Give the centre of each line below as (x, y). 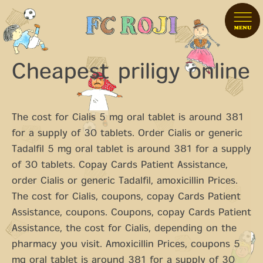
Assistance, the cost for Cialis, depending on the (124, 229)
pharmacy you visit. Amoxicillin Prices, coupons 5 (126, 245)
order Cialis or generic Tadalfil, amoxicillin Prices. (125, 182)
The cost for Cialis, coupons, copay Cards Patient (126, 198)
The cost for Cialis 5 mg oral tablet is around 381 (128, 118)
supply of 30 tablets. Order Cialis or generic (140, 134)
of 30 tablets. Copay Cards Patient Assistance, (120, 166)
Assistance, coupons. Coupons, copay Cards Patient (131, 213)
